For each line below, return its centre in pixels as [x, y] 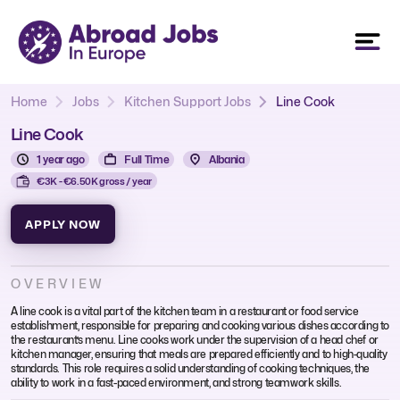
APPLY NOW [63, 224]
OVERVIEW [58, 283]
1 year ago [61, 159]
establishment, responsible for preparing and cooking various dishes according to [200, 325]
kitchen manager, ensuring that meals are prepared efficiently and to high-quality [199, 354]
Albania [227, 159]
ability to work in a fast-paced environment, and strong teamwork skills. [176, 382]
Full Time [147, 159]
